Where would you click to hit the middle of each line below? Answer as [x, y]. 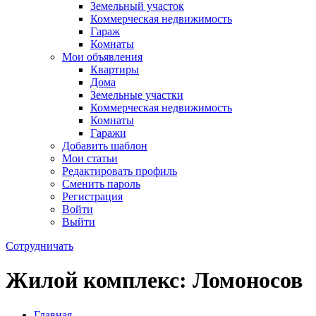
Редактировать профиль [120, 171]
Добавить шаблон [105, 146]
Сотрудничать [39, 246]
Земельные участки [137, 95]
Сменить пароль [101, 184]
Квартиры [115, 69]
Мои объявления [102, 57]
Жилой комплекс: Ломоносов [154, 280]
